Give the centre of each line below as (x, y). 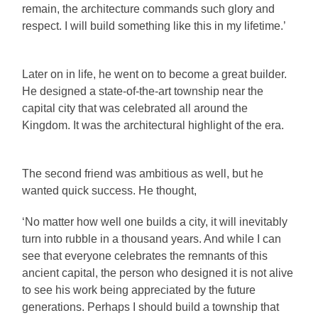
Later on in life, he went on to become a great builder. (155, 75)
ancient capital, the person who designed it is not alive (158, 273)
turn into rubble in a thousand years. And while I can (152, 239)
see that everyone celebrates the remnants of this (145, 256)
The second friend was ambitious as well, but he (143, 174)
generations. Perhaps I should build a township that (151, 307)
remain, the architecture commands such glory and (149, 9)
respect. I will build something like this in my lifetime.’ (154, 26)
